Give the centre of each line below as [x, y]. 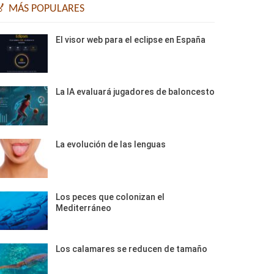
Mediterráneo [83, 208]
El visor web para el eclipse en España [130, 39]
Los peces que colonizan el [110, 197]
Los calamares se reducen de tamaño [131, 249]
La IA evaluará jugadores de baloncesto [135, 92]
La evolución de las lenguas [110, 145]
